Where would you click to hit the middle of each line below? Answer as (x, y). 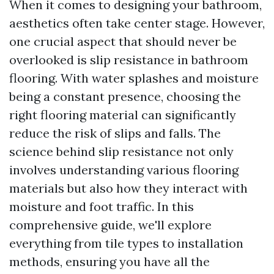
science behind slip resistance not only (121, 151)
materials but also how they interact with (128, 188)
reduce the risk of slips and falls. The (115, 133)
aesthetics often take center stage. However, (137, 23)
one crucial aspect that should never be (123, 41)
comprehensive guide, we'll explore (110, 225)
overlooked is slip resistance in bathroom (129, 60)
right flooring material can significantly (123, 115)
